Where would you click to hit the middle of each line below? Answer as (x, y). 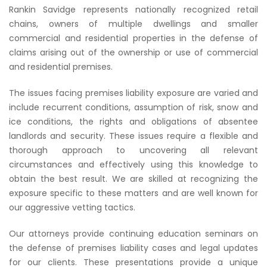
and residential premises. (61, 67)
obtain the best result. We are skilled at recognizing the (133, 179)
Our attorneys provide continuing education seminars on (133, 234)
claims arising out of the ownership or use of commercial (133, 52)
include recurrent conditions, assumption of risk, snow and (133, 107)
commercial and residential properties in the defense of (133, 38)
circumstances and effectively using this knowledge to (133, 164)
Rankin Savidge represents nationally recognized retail (133, 10)
